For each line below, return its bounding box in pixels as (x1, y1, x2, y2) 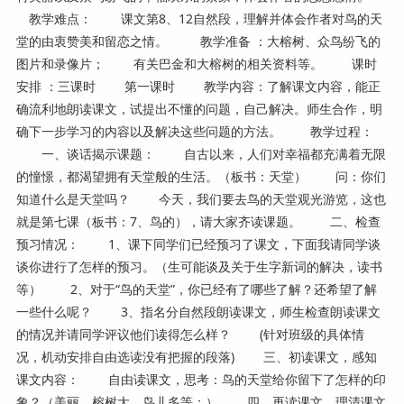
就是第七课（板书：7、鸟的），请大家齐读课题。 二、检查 (15, 212, 381, 230)
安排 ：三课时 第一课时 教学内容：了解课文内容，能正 (15, 77, 381, 95)
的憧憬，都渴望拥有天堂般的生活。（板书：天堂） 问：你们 (15, 167, 386, 185)
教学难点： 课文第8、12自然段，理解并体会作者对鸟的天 (15, 9, 382, 27)
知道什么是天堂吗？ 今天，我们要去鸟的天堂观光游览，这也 (15, 189, 386, 207)
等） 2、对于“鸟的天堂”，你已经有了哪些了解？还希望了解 (15, 280, 377, 298)
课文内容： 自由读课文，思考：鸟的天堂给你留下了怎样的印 (15, 370, 386, 388)
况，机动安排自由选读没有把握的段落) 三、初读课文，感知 (15, 347, 377, 365)
